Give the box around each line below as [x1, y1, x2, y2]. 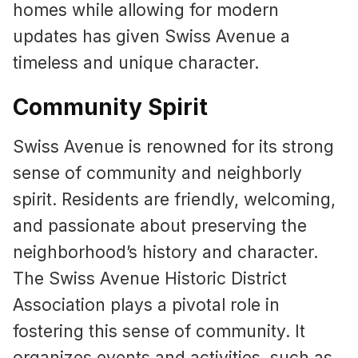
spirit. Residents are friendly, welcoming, [13, 189, 336, 209]
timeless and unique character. [13, 53, 259, 74]
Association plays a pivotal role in [13, 294, 280, 315]
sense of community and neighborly [13, 162, 302, 183]
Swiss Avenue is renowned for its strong [13, 136, 334, 157]
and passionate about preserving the [13, 215, 307, 236]
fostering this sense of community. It [13, 320, 305, 341]
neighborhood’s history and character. [13, 241, 318, 262]
